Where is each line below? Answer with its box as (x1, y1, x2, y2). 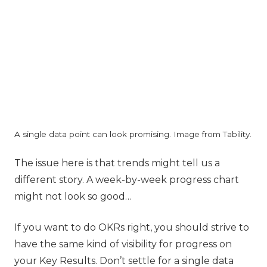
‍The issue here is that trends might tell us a (14, 157, 220, 169)
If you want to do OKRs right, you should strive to (14, 221, 249, 233)
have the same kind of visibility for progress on (14, 238, 232, 250)
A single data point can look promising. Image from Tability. (14, 129, 252, 139)
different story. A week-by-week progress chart (14, 173, 239, 185)
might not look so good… (14, 190, 132, 202)
